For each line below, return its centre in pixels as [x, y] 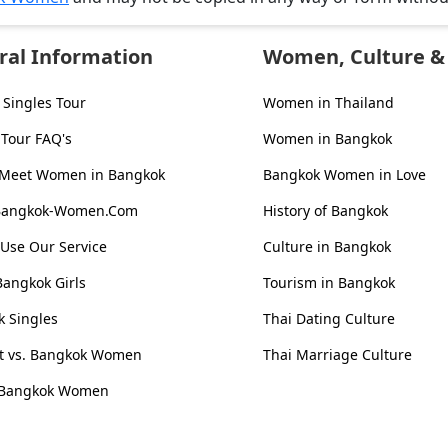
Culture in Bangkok [326, 247]
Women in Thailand [328, 103]
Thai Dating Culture [328, 319]
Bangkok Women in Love [344, 175]
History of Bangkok [325, 211]
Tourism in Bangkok [328, 283]
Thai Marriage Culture [337, 355]
